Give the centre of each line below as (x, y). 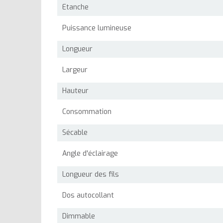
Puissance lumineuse (97, 28)
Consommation (87, 112)
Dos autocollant (88, 196)
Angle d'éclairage (90, 154)
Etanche (75, 7)
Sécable (75, 133)
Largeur (75, 70)
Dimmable (79, 217)
